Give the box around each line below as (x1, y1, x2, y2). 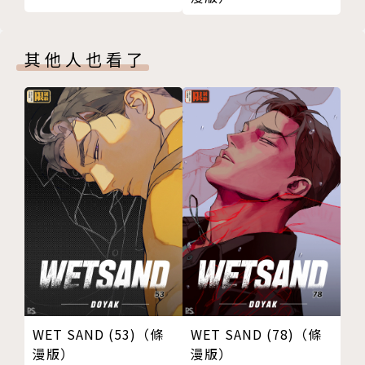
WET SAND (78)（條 (191, 323, 322, 344)
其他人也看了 (24, 46, 147, 71)
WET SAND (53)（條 (33, 323, 164, 344)
